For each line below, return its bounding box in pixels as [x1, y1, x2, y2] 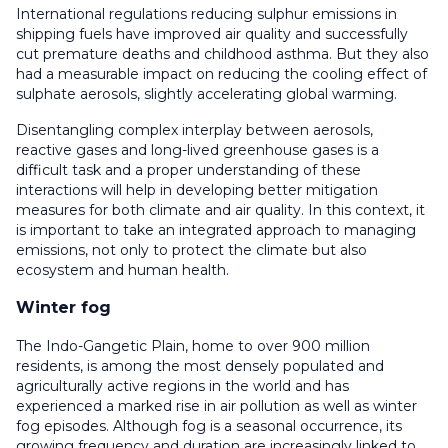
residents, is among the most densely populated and [16, 356, 384, 375]
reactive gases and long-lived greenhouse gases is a [16, 140, 379, 159]
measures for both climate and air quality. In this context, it [16, 200, 425, 219]
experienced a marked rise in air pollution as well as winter [16, 396, 417, 415]
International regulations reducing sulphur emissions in [16, 4, 397, 23]
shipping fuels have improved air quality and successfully [16, 24, 408, 43]
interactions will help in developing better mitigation [16, 180, 378, 199]
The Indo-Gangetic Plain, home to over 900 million [16, 336, 370, 355]
